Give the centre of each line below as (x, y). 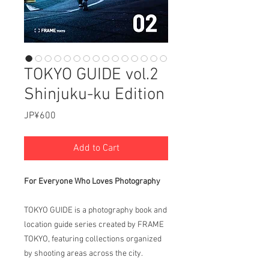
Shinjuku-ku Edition (94, 95)
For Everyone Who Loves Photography (92, 182)
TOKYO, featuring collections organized (93, 239)
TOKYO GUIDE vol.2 (91, 75)
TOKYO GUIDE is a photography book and (95, 210)
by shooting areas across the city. (83, 254)
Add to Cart (96, 148)
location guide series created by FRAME (94, 225)
